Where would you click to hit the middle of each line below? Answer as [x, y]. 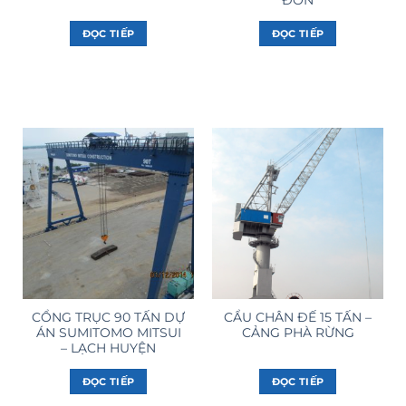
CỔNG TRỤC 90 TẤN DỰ [108, 318]
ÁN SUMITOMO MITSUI [108, 333]
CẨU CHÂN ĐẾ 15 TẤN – [298, 318]
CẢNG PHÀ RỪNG [298, 333]
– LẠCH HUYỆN [108, 348]
